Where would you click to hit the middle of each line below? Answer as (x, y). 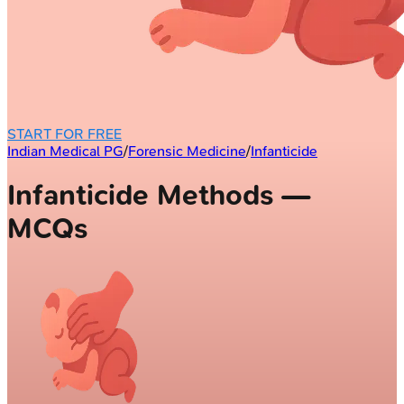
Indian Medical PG (65, 151)
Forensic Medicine (187, 151)
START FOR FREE (64, 133)
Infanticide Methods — (159, 196)
